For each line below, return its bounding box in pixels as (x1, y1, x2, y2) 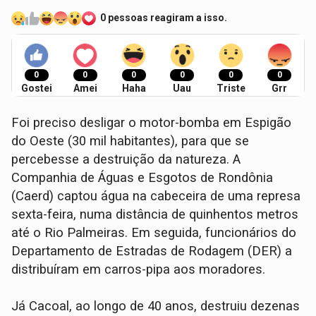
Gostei (20, 82, 52, 94)
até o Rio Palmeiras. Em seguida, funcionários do (11, 224, 297, 241)
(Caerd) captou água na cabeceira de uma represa (11, 188, 301, 204)
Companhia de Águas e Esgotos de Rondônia (11, 169, 274, 186)
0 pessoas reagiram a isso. (100, 12, 228, 24)
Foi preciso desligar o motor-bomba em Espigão (11, 114, 292, 130)
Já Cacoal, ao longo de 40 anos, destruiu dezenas (11, 298, 300, 314)
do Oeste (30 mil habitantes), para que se (11, 133, 250, 149)
